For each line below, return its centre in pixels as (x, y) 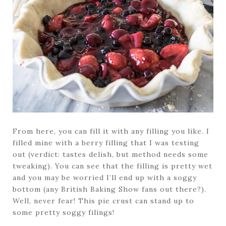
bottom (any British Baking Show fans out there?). (109, 189)
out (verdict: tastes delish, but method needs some (110, 154)
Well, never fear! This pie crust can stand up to (103, 201)
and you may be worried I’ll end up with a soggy (105, 177)
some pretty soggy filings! (64, 212)
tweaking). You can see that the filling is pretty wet (112, 166)
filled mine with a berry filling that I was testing (106, 143)
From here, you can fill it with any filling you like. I (111, 131)
